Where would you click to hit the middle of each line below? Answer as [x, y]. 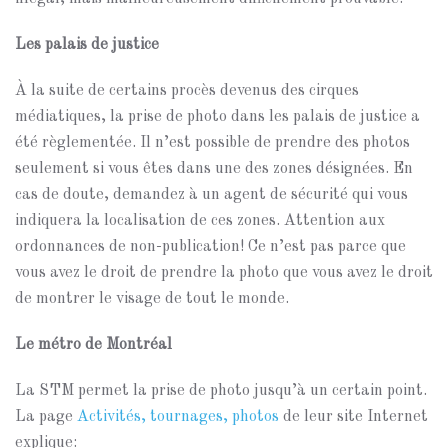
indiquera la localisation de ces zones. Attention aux [200, 221]
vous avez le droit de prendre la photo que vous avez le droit [224, 273]
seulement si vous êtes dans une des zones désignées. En [214, 169]
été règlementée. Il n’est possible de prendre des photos [212, 143]
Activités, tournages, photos [178, 417]
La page [46, 417]
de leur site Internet [353, 417]
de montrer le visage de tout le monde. [152, 299]
